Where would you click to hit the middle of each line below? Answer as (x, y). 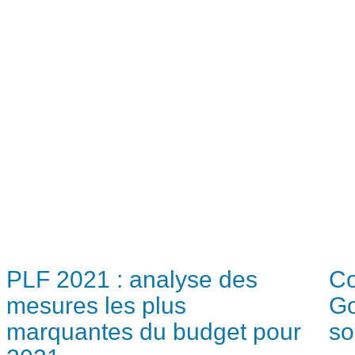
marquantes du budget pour (154, 331)
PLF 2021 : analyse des (132, 279)
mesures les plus (96, 305)
